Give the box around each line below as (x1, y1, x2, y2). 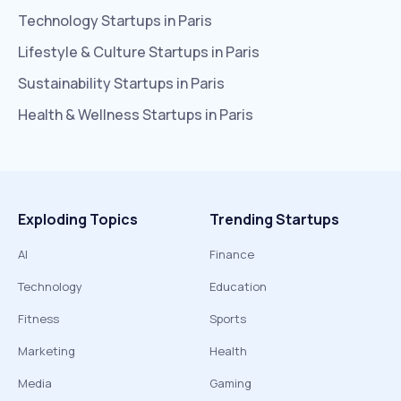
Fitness (18, 311, 59, 327)
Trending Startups (209, 209, 339, 229)
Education (209, 278, 267, 294)
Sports (209, 311, 246, 327)
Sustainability (18, 73, 111, 93)
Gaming (209, 375, 252, 391)
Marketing (18, 343, 75, 359)
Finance (209, 246, 254, 262)
